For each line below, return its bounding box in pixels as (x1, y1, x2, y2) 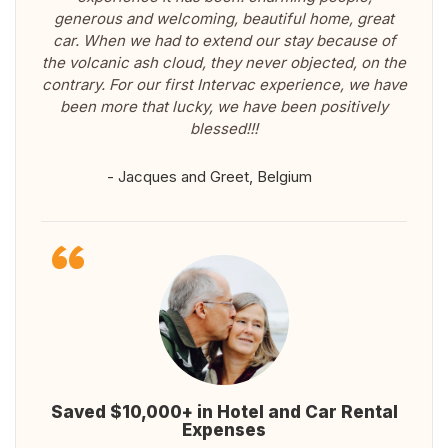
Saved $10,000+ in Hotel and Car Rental (50, 402, 398, 423)
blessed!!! (190, 119, 258, 139)
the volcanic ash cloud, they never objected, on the (42, 53, 406, 73)
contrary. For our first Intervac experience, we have (41, 75, 407, 95)
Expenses (182, 420, 266, 441)
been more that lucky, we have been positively (60, 97, 388, 117)
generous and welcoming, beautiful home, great (54, 9, 394, 29)
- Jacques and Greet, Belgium (106, 167, 312, 187)
